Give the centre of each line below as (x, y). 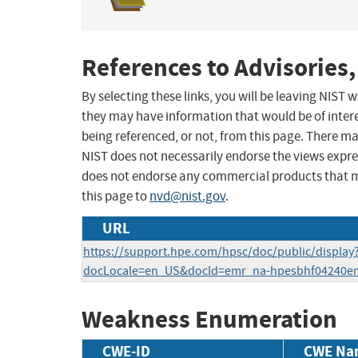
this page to (115, 197)
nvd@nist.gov (187, 197)
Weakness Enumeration (209, 320)
